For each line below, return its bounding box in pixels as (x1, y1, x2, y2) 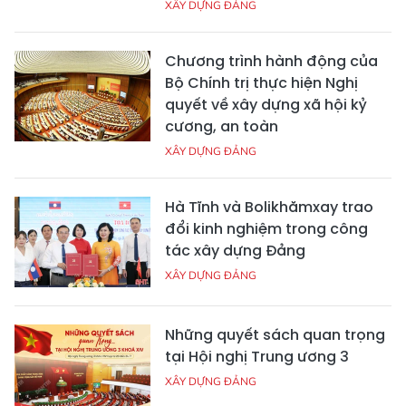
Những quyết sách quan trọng (165, 324, 385, 345)
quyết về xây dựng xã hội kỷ (165, 93, 367, 115)
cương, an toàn (165, 115, 278, 137)
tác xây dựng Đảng (165, 239, 305, 261)
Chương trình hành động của (165, 50, 378, 72)
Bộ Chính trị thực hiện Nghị (165, 72, 358, 93)
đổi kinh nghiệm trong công (165, 217, 368, 239)
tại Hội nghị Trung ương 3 (165, 345, 349, 367)
